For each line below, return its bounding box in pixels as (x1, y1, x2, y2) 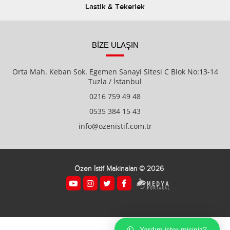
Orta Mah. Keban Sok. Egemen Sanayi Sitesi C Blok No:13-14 (12, 67, 218, 76)
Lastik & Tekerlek (85, 3, 145, 11)
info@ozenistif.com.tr (78, 121, 152, 131)
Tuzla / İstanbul (88, 76, 142, 86)
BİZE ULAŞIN (91, 41, 139, 49)
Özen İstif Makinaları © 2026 (74, 165, 164, 173)
